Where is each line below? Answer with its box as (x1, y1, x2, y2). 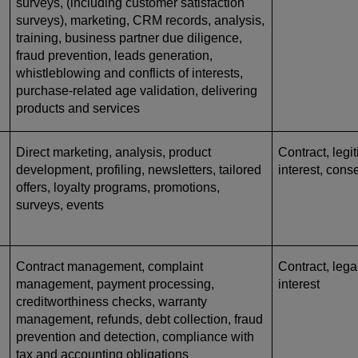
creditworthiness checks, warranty (16, 294, 207, 308)
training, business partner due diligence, (16, 30, 242, 45)
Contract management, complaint (16, 259, 203, 273)
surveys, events (16, 197, 104, 212)
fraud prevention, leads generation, (16, 48, 213, 62)
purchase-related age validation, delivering (16, 83, 257, 97)
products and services (16, 101, 143, 115)
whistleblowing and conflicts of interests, (16, 66, 243, 80)
